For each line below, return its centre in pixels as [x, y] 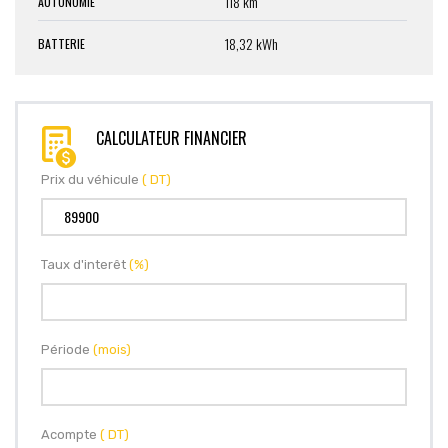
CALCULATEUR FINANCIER [171, 138]
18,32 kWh [251, 44]
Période [67, 350]
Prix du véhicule [91, 180]
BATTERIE [61, 44]
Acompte [70, 435]
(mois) [112, 350]
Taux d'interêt [85, 265]
